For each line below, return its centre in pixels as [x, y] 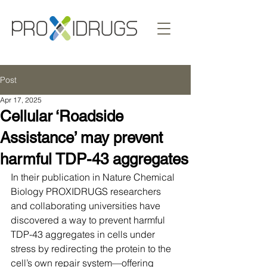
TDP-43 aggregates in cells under [84, 234]
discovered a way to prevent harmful [89, 220]
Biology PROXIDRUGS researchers [87, 191]
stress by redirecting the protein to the [92, 249]
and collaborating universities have [87, 206]
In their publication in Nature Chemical [94, 177]
